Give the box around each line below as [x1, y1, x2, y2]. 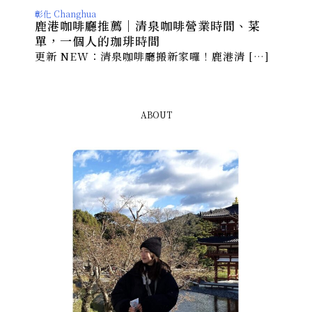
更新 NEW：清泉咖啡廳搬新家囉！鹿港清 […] [35, 49, 270, 64]
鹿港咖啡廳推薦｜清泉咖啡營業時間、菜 [35, 17, 260, 35]
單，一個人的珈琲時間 [35, 32, 160, 50]
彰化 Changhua [35, 8, 96, 20]
